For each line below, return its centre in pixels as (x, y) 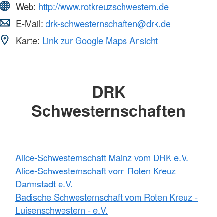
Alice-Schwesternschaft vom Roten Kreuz (96, 170)
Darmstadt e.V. (44, 183)
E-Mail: (30, 23)
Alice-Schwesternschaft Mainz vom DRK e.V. (102, 157)
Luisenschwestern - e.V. (62, 209)
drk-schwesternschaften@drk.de (108, 23)
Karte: (28, 40)
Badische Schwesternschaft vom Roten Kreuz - (107, 196)
